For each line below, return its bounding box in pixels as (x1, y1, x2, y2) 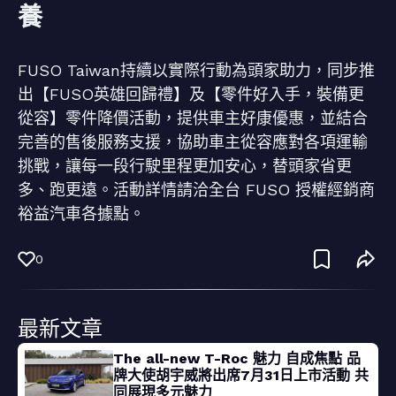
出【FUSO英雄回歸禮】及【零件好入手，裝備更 (18, 85, 364, 103)
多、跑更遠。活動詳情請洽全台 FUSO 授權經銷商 (18, 180, 375, 199)
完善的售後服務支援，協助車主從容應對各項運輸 (18, 133, 368, 151)
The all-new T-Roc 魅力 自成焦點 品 (113, 350, 361, 367)
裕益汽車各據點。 (18, 204, 145, 223)
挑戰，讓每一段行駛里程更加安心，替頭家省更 (18, 156, 352, 175)
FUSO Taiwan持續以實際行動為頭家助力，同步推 (18, 61, 375, 80)
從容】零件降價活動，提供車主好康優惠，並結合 (18, 109, 368, 127)
